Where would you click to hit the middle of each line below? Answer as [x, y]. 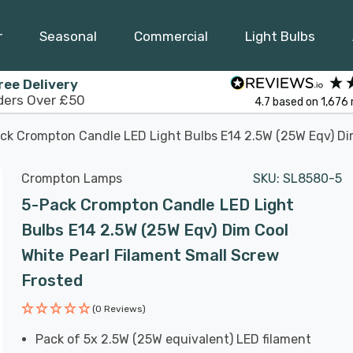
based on [296, 102]
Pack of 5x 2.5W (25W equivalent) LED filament [174, 339]
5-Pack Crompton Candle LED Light [158, 205]
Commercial [171, 36]
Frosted [52, 281]
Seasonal [68, 36]
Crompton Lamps [72, 178]
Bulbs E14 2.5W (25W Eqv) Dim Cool [155, 230]
